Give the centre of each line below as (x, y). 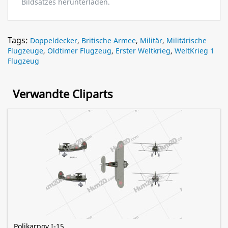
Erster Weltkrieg (143, 51)
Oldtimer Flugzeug (79, 51)
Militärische (187, 41)
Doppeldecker (54, 41)
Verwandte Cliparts (63, 94)
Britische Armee (109, 41)
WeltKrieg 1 (194, 51)
